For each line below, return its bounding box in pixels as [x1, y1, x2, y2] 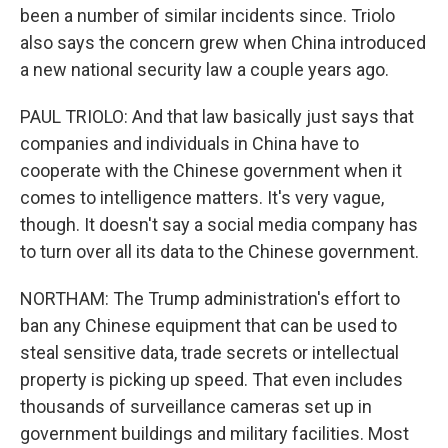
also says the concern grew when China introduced [20, 32, 426, 53]
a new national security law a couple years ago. [20, 59, 389, 80]
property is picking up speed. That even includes [20, 369, 403, 390]
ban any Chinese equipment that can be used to [20, 315, 397, 336]
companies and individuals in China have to [20, 133, 359, 154]
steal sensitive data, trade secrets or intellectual [20, 342, 399, 363]
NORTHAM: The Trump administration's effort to [20, 288, 400, 309]
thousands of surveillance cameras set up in [20, 396, 372, 417]
